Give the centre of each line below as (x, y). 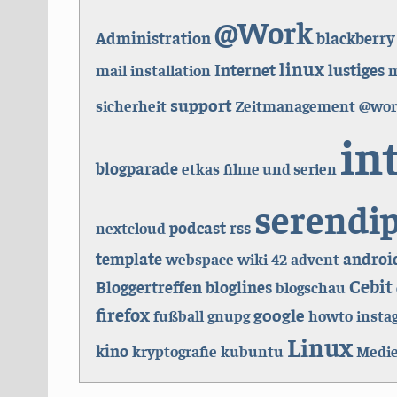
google (279, 314)
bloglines (238, 286)
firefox (122, 314)
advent (315, 258)
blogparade (136, 167)
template (128, 258)
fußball (178, 315)
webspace (199, 258)
